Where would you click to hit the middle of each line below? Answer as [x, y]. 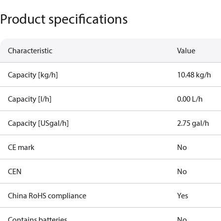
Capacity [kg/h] [33, 74]
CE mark [21, 147]
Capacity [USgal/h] [38, 123]
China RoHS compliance [47, 195]
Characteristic [30, 50]
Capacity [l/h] [30, 99]
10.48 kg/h [194, 74]
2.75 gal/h [193, 123]
